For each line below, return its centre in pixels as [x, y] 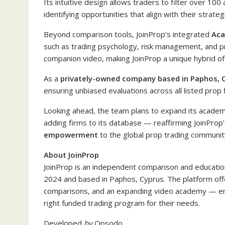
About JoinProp [71, 155]
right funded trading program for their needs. [122, 203]
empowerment [71, 135]
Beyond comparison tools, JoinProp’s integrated [128, 34]
